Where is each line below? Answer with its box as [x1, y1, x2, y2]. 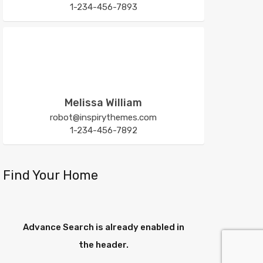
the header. [78, 239, 129, 250]
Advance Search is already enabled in [22, 221, 184, 232]
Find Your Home [2, 167, 98, 183]
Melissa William [65, 96, 143, 109]
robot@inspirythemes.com [50, 112, 157, 123]
